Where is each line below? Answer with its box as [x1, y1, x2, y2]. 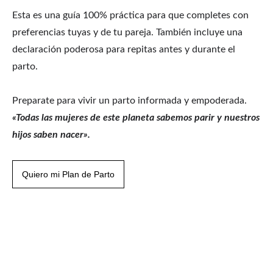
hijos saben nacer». [12, 130, 90, 140]
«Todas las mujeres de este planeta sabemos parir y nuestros [12, 113, 260, 123]
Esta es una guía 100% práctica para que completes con [12, 10, 249, 21]
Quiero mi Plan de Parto [22, 169, 115, 180]
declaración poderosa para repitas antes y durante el [12, 44, 235, 55]
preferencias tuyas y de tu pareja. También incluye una [12, 27, 243, 38]
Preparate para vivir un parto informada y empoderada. [12, 96, 247, 106]
